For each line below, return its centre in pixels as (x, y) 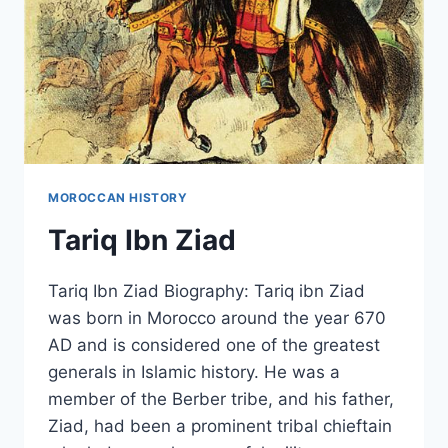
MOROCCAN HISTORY (118, 198)
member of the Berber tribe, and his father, (221, 399)
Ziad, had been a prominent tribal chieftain (220, 426)
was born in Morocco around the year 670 (217, 318)
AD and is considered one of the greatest (214, 345)
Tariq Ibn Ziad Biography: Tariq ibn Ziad (206, 291)
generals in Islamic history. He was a (194, 372)
